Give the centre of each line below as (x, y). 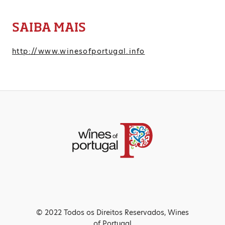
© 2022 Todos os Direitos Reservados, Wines (113, 213)
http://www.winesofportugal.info (79, 51)
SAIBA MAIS (49, 27)
